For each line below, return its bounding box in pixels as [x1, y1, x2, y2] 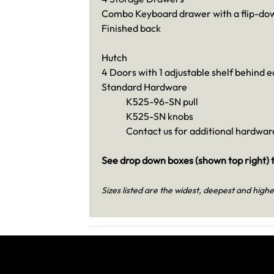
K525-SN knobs [125, 109, 193, 122]
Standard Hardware [101, 80, 187, 93]
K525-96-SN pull [125, 95, 198, 108]
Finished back [101, 21, 161, 34]
